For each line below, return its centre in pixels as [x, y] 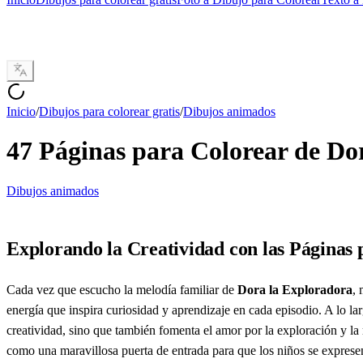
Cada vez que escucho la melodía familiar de [122, 289]
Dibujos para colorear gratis [109, 111]
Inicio [21, 111]
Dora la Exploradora [295, 289]
